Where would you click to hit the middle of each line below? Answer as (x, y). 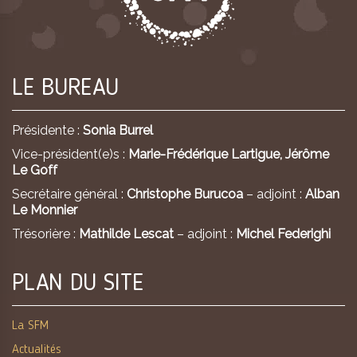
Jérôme (307, 154)
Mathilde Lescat (128, 234)
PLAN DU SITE (78, 284)
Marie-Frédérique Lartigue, (207, 154)
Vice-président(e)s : (70, 154)
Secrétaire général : (69, 194)
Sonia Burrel (118, 130)
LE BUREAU (65, 88)
